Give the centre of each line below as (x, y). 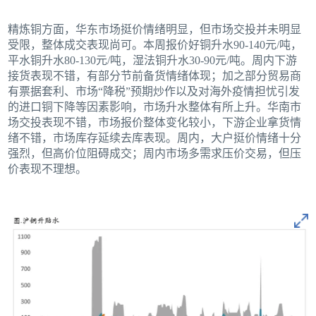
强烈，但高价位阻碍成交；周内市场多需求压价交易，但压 (155, 154)
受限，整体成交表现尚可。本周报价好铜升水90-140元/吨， (155, 45)
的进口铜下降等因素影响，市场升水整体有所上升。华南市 (155, 107)
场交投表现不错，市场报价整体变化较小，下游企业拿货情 (155, 123)
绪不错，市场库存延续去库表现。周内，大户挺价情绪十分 (155, 138)
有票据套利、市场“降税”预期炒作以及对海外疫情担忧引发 (154, 92)
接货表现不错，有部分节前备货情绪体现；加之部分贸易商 (155, 76)
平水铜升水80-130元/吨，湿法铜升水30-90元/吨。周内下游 (153, 61)
